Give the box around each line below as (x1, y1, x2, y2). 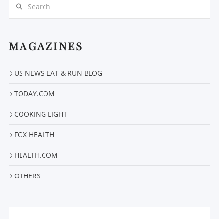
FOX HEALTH (14, 130, 55, 140)
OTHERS (14, 171, 41, 181)
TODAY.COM (14, 89, 55, 99)
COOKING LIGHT (14, 109, 67, 119)
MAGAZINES (8, 39, 84, 54)
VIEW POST (90, 91, 129, 100)
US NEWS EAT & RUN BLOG (14, 68, 103, 78)
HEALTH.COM (14, 151, 58, 160)
